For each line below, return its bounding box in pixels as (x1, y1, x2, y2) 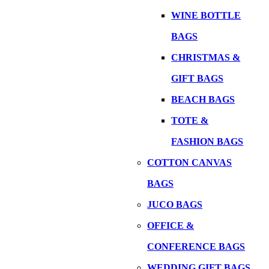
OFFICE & (147, 220, 195, 231)
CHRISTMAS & (171, 52, 241, 62)
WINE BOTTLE (171, 10, 241, 20)
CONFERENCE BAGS (147, 241, 246, 252)
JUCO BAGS (147, 199, 203, 210)
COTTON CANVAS (147, 157, 232, 168)
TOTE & (171, 115, 209, 125)
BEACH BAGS (171, 94, 235, 104)
